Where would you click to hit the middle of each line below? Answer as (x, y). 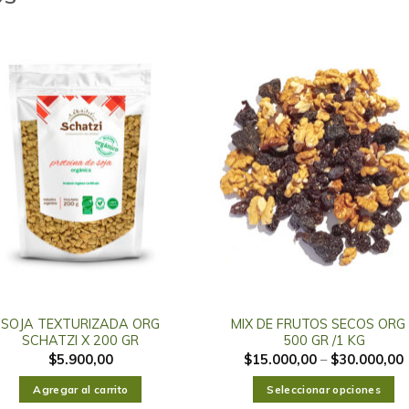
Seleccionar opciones (324, 390)
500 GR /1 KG (324, 341)
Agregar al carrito (81, 390)
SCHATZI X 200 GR (81, 341)
